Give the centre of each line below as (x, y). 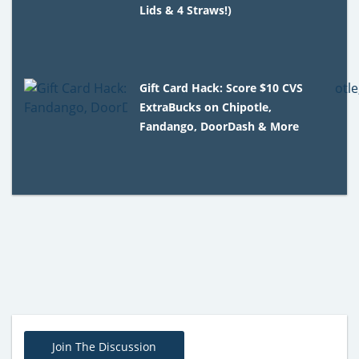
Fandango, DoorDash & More (220, 126)
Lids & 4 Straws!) (186, 10)
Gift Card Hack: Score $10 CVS (222, 87)
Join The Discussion (104, 346)
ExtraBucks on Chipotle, (206, 107)
